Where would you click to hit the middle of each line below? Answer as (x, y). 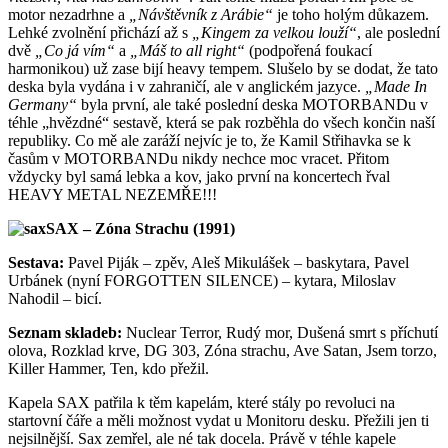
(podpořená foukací (308, 50)
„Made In (396, 86)
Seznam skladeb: (67, 332)
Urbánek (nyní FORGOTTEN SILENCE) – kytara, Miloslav (202, 280)
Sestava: (36, 262)
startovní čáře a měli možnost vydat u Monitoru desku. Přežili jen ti (218, 420)
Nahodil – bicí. (55, 298)
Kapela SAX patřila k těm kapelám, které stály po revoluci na (201, 402)
